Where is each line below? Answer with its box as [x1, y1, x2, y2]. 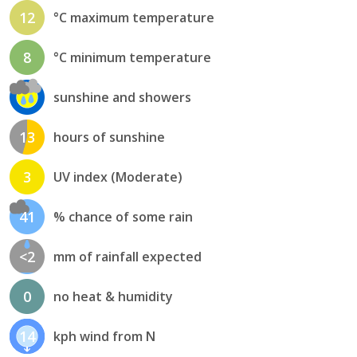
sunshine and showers [53, 88, 191, 106]
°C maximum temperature [53, 8, 214, 26]
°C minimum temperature [53, 48, 211, 66]
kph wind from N [53, 327, 155, 345]
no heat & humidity [53, 287, 173, 305]
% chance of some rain [53, 207, 193, 226]
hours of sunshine [53, 127, 165, 146]
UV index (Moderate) [53, 167, 182, 186]
